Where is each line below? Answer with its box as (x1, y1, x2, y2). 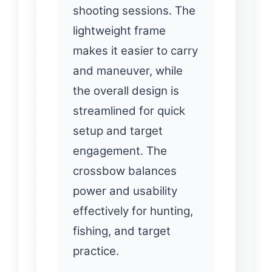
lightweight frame (73, 23, 166, 38)
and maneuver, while (73, 63, 183, 78)
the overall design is (73, 83, 179, 98)
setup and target (73, 123, 163, 138)
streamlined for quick (73, 103, 185, 118)
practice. (73, 243, 119, 258)
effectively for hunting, (73, 203, 193, 218)
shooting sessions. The (73, 3, 195, 18)
